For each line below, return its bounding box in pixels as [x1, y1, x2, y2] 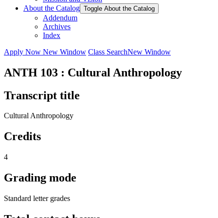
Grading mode [4, 171, 76, 184]
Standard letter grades [4, 194, 70, 203]
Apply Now [4, 47, 43, 56]
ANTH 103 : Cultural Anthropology [4, 66, 182, 79]
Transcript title [4, 89, 80, 102]
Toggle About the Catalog [84, 4, 155, 12]
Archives [43, 22, 71, 31]
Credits [4, 130, 41, 143]
